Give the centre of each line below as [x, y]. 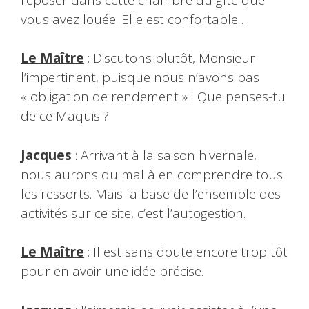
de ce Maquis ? [65, 116]
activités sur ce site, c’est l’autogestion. [133, 213]
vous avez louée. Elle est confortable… [134, 19]
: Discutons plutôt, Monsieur [171, 58]
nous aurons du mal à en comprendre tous [152, 174]
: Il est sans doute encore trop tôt [188, 252]
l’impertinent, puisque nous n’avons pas [140, 78]
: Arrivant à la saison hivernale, [164, 155]
